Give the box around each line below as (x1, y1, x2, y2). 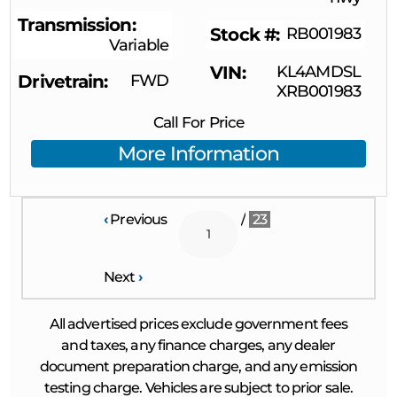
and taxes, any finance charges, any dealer (61, 336, 336, 354)
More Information (118, 142, 279, 165)
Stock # (210, 23, 276, 45)
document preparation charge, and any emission (39, 357, 358, 375)
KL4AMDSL (276, 61, 361, 82)
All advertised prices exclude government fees (49, 315, 348, 332)
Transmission (18, 13, 132, 35)
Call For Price (152, 113, 245, 132)
